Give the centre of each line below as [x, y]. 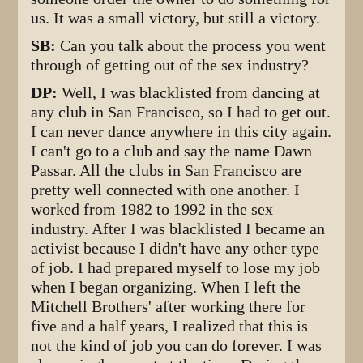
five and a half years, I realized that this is [170, 326]
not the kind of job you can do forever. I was [177, 345]
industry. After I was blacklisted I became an [178, 228]
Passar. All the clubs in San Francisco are [167, 170]
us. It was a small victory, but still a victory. [176, 18]
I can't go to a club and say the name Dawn [172, 151]
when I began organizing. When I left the [166, 287]
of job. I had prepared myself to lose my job [176, 267]
